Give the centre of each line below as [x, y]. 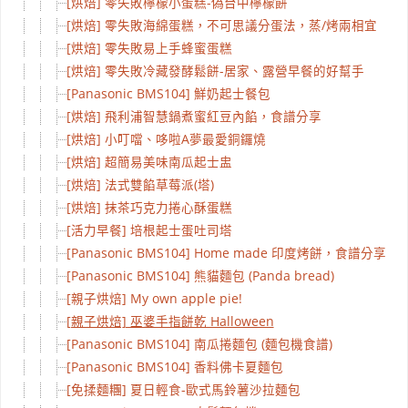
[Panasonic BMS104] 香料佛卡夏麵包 [174, 367]
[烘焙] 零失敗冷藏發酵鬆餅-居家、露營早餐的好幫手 [215, 71]
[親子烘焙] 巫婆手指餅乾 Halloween [170, 321]
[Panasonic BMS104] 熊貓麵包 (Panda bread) [200, 275]
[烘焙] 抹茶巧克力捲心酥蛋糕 [149, 207]
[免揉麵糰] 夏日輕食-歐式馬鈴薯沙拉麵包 [183, 389]
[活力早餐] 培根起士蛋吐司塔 [149, 230]
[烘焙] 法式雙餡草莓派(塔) [140, 184]
